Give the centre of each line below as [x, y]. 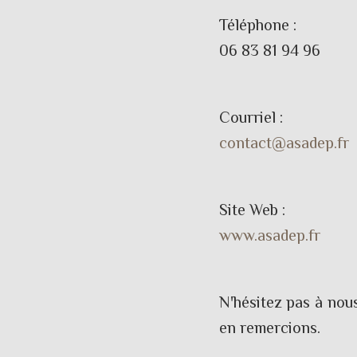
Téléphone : [257, 25]
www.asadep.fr [269, 235]
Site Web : [252, 210]
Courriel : [251, 118]
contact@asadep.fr [284, 143]
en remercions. [269, 328]
